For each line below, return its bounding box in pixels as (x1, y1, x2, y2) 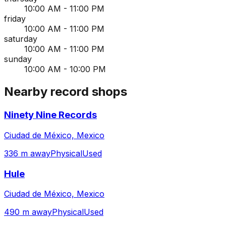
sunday (4, 54, 32, 65)
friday (4, 14, 26, 24)
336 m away (4, 148, 50, 158)
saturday (4, 34, 37, 44)
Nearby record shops (4, 84, 127, 99)
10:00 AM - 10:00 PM (24, 64, 106, 75)
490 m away (4, 207, 52, 217)
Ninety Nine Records (4, 109, 97, 121)
